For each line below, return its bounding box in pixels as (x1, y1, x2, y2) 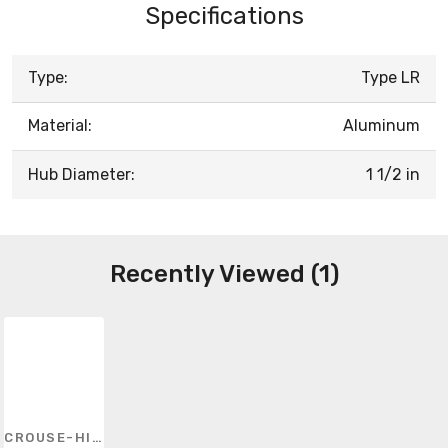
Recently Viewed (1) (109, 259, 339, 288)
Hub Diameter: (28, 164, 135, 184)
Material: (28, 115, 92, 135)
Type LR (361, 67, 420, 87)
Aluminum (343, 115, 420, 135)
